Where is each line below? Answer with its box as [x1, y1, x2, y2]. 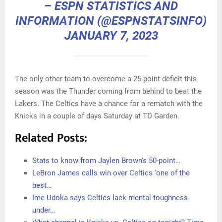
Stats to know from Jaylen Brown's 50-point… [32, 156, 180, 165]
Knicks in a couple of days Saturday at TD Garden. [15, 111, 179, 120]
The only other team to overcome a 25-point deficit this [15, 74, 197, 83]
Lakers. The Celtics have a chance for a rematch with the [15, 99, 203, 108]
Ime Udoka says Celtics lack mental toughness [32, 193, 188, 202]
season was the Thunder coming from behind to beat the [15, 86, 202, 96]
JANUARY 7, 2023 [64, 28, 158, 43]
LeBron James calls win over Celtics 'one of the [32, 168, 190, 177]
